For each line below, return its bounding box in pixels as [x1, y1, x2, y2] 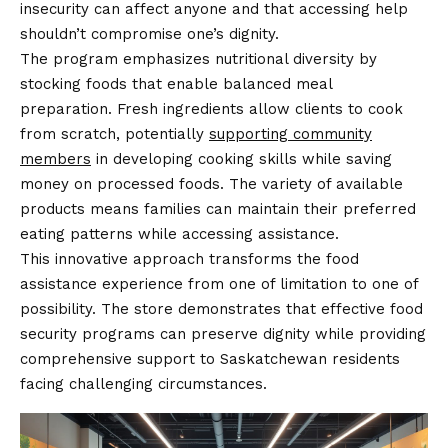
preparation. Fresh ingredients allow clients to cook [20, 100, 403, 119]
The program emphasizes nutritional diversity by [20, 50, 377, 69]
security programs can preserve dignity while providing [20, 325, 426, 344]
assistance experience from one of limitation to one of [20, 275, 418, 294]
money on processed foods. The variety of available [20, 175, 403, 194]
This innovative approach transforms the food [20, 250, 359, 269]
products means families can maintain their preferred [20, 200, 416, 219]
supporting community [209, 125, 372, 144]
